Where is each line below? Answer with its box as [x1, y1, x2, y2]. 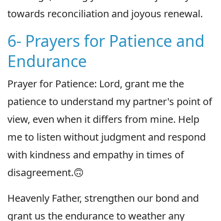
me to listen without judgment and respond [7, 130, 206, 144]
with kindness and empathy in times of [7, 147, 184, 161]
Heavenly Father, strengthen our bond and [7, 191, 199, 205]
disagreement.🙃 [7, 165, 84, 179]
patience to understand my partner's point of [7, 94, 212, 108]
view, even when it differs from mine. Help [7, 112, 199, 126]
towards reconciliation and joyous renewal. [7, 6, 203, 20]
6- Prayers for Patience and [7, 30, 205, 51]
